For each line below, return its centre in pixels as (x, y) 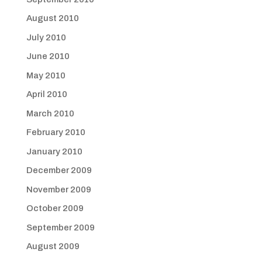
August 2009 (53, 246)
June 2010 (48, 56)
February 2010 (56, 132)
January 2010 (54, 151)
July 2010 (46, 37)
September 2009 (60, 227)
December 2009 (59, 170)
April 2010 (46, 94)
